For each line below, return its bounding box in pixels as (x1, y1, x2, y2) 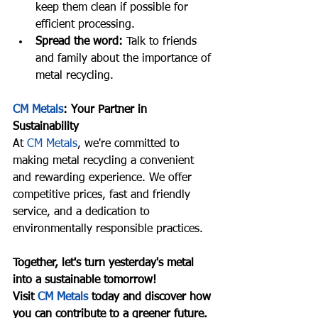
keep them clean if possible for (35, 1, 192, 13)
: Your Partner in (63, 104, 150, 116)
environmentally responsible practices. (13, 223, 203, 235)
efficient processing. (35, 18, 135, 31)
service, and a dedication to (13, 206, 153, 218)
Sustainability (13, 121, 79, 133)
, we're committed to (77, 138, 183, 150)
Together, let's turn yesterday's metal (13, 257, 197, 269)
